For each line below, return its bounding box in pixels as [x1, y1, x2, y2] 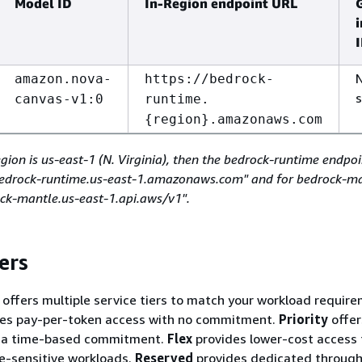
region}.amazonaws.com [153, 111, 322, 127]
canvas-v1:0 [15, 90, 103, 107]
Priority [279, 311, 328, 327]
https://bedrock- [145, 70, 274, 86]
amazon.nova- [15, 70, 112, 86]
